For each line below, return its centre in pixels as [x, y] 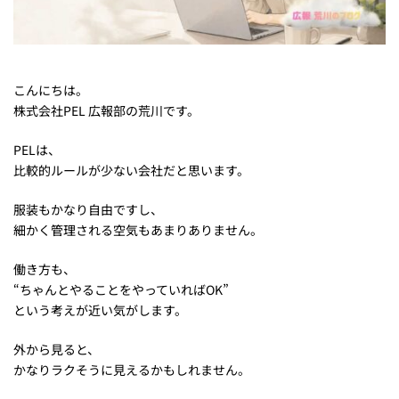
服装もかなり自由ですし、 [88, 210]
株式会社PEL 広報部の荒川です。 [106, 111]
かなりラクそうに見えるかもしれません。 [132, 370]
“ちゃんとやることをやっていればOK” [121, 290]
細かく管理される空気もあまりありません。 [138, 230]
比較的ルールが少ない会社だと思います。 [131, 171]
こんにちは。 [51, 90]
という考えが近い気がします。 [100, 310]
